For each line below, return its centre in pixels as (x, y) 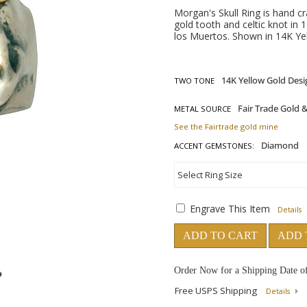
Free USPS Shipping (217, 291)
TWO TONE (194, 81)
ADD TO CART (220, 235)
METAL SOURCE (202, 109)
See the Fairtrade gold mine (226, 126)
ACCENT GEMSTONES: (214, 146)
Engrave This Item (230, 209)
